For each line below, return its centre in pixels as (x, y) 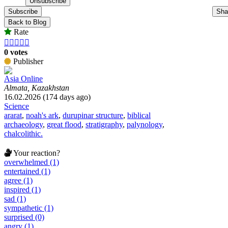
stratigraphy (104, 124)
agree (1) (18, 180)
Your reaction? (36, 153)
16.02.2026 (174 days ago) (47, 97)
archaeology (23, 124)
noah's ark (42, 115)
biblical (139, 115)
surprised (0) (24, 217)
